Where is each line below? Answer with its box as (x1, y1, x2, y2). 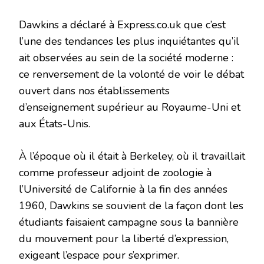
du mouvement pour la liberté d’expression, (19, 231, 229, 246)
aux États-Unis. (19, 116, 90, 131)
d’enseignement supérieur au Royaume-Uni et (19, 100, 240, 114)
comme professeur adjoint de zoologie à (19, 165, 212, 180)
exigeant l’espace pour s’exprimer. (19, 247, 179, 262)
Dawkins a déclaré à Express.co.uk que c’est (19, 17, 226, 32)
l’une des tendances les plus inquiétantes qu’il (19, 34, 239, 48)
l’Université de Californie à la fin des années (19, 181, 227, 196)
